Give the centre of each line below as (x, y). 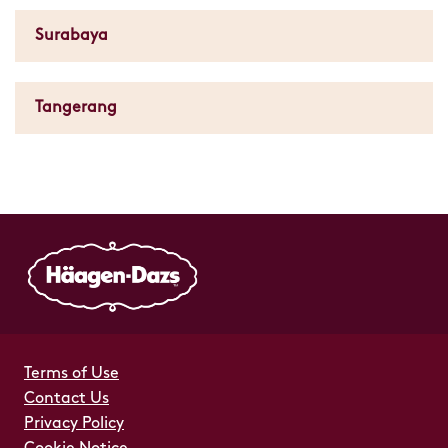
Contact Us (66, 399)
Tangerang (76, 108)
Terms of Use (71, 374)
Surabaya (71, 36)
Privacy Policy (74, 424)
